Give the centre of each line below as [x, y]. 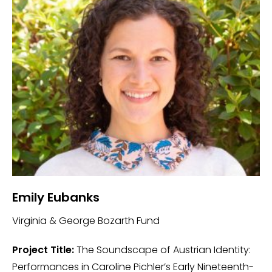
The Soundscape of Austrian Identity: [162, 250]
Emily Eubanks [56, 197]
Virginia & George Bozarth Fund [86, 221]
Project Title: [43, 250]
